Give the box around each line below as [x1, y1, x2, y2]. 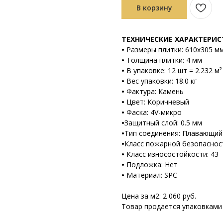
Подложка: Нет [126, 159, 178, 169]
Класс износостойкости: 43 [126, 149, 219, 159]
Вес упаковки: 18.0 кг [126, 76, 197, 86]
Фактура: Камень [126, 86, 184, 96]
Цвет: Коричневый [126, 97, 189, 107]
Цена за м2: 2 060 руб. [121, 191, 196, 201]
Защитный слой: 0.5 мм [124, 117, 202, 127]
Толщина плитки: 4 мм [126, 55, 202, 65]
